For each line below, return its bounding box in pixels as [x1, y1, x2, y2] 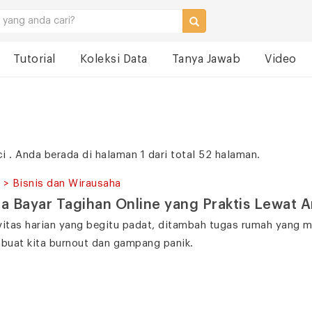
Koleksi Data [79, 54, 148, 65]
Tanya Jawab [171, 54, 240, 65]
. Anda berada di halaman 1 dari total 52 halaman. [9, 150, 260, 160]
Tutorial [13, 54, 56, 65]
